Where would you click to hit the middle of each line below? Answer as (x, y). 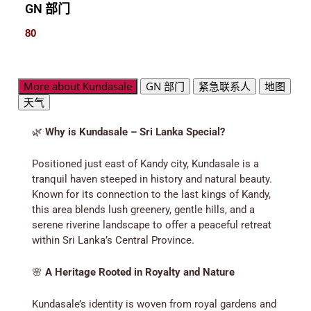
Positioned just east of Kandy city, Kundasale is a (145, 164)
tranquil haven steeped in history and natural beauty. (152, 179)
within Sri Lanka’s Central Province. (113, 241)
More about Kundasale (78, 86)
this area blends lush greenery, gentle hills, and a (143, 210)
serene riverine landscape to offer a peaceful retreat (152, 225)
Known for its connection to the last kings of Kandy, (151, 195)
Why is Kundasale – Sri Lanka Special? (135, 132)
